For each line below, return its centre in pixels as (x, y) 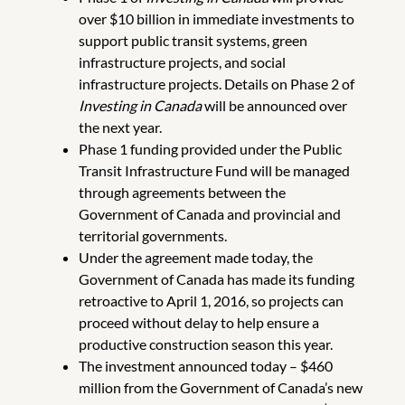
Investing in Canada (140, 106)
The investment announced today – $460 (205, 366)
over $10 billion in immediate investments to (216, 19)
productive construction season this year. (205, 344)
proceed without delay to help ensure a (198, 323)
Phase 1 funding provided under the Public (210, 149)
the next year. (120, 127)
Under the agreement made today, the (195, 258)
